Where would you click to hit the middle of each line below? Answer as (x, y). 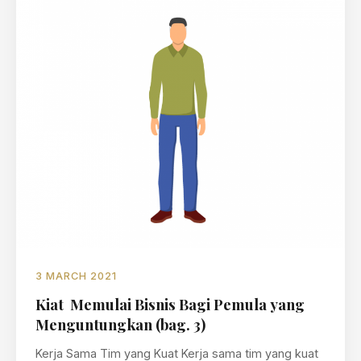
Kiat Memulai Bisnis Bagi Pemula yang (170, 304)
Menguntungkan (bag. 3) (120, 324)
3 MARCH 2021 (76, 276)
